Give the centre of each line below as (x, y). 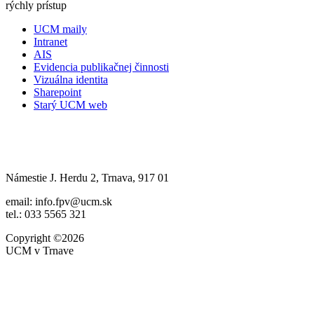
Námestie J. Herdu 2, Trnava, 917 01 (87, 178)
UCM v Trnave (40, 251)
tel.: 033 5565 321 (46, 214)
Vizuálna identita (71, 80)
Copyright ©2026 (45, 238)
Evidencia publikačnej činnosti (101, 67)
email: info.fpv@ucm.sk (59, 202)
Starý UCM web (70, 105)
